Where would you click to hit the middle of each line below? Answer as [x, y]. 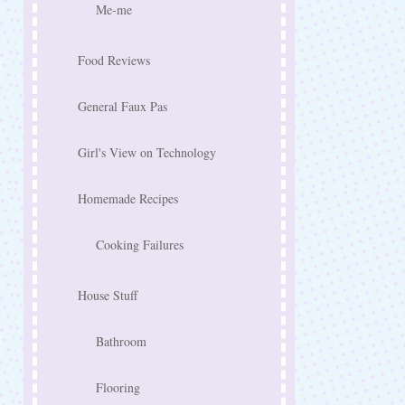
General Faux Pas [122, 106]
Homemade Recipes [128, 198]
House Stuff [108, 295]
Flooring [118, 387]
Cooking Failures [140, 245]
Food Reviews [114, 60]
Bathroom [121, 341]
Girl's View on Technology [147, 152]
